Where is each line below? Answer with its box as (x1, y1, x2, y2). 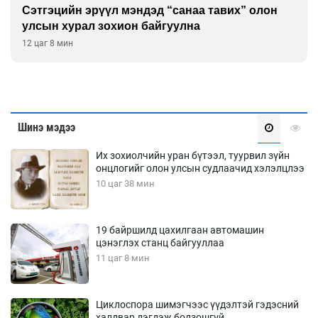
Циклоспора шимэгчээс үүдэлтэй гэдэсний (96, 299, 299, 311)
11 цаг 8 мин (96, 253, 150, 264)
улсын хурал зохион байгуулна (22, 20, 200, 33)
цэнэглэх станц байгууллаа (96, 237, 224, 249)
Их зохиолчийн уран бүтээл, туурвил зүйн (96, 150, 290, 162)
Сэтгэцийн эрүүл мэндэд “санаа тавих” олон (22, 4, 278, 17)
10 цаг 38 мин (96, 178, 155, 190)
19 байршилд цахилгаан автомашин (96, 224, 264, 236)
